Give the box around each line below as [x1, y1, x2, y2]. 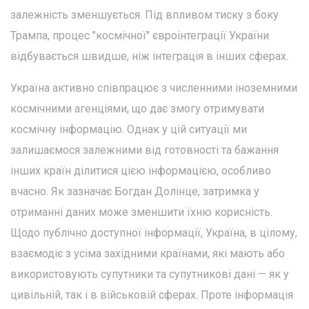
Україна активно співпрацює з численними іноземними [10, 81, 297, 94]
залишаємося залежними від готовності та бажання [10, 143, 279, 157]
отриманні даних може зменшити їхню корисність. [10, 205, 272, 219]
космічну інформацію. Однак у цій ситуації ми [10, 122, 247, 136]
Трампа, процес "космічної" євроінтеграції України [10, 28, 269, 42]
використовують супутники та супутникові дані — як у [10, 267, 289, 281]
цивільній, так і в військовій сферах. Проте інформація [10, 288, 293, 301]
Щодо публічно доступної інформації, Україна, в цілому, [10, 226, 297, 239]
